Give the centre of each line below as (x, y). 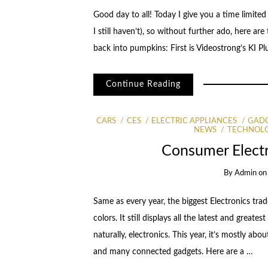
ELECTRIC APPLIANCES (194, 121)
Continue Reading (143, 85)
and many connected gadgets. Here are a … (173, 252)
